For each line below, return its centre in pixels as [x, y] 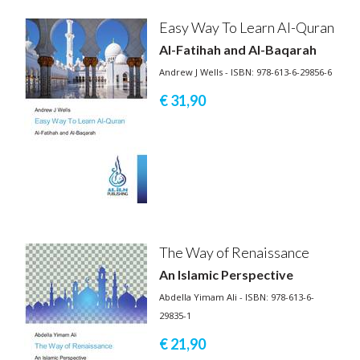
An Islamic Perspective [226, 274]
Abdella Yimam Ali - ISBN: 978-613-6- [237, 297]
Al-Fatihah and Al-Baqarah [238, 49]
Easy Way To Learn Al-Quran [247, 27]
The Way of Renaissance [234, 252]
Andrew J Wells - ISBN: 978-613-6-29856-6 [245, 72]
